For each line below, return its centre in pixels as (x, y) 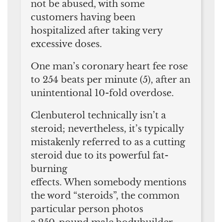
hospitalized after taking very (97, 30)
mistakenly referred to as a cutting (108, 142)
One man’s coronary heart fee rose (109, 66)
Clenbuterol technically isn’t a (98, 115)
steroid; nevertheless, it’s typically (107, 129)
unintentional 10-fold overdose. (102, 93)
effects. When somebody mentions (109, 182)
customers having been (83, 17)
